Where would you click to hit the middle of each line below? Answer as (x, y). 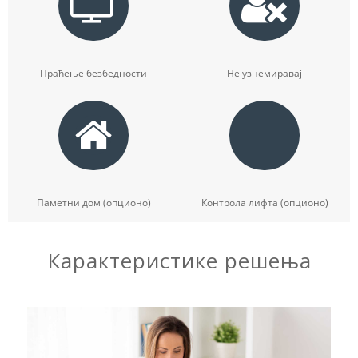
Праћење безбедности (93, 73)
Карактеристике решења (179, 260)
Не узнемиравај (265, 73)
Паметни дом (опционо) (93, 202)
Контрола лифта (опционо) (265, 202)
